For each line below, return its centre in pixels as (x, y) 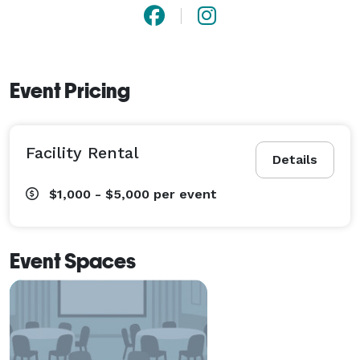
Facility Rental (82, 152)
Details (295, 159)
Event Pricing (70, 90)
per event (185, 194)
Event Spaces (73, 261)
